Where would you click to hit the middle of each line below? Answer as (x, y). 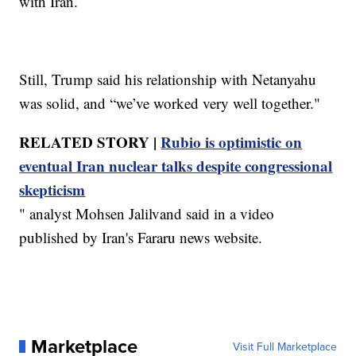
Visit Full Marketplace (284, 346)
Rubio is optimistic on (232, 141)
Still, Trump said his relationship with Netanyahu (168, 79)
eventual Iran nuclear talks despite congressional (176, 165)
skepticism (52, 189)
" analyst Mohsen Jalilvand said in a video (147, 213)
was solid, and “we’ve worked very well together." (170, 103)
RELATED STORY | (90, 141)
